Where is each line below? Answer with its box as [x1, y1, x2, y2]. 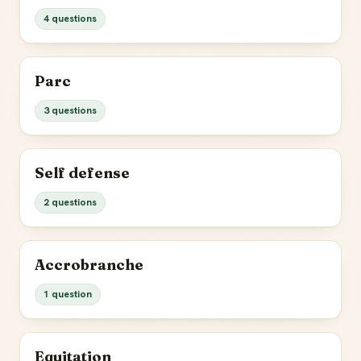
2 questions [44, 196, 97, 209]
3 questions [44, 104, 97, 117]
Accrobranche [35, 255, 143, 274]
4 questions [44, 12, 97, 25]
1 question [44, 288, 92, 301]
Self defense [35, 164, 130, 182]
